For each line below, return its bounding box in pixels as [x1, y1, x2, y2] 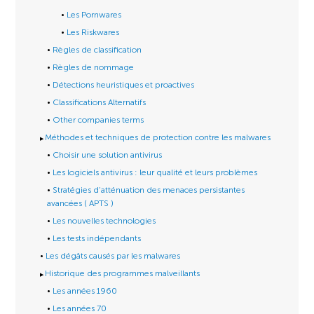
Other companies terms [53, 115, 144, 125]
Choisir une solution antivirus [53, 150, 163, 160]
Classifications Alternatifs [53, 97, 146, 107]
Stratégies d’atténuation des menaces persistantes [53, 185, 245, 195]
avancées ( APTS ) [47, 198, 114, 208]
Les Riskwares [67, 27, 120, 37]
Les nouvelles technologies [53, 216, 156, 226]
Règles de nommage [53, 62, 135, 72]
